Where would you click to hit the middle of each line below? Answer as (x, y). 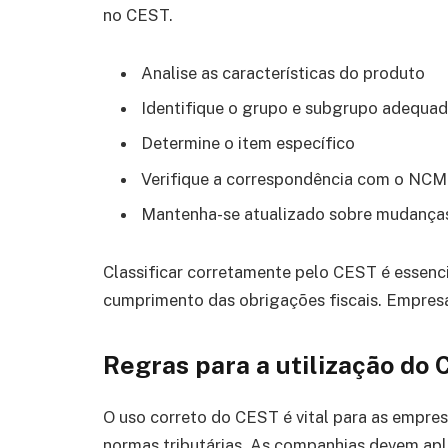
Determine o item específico (248, 143)
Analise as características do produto (283, 72)
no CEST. (138, 14)
